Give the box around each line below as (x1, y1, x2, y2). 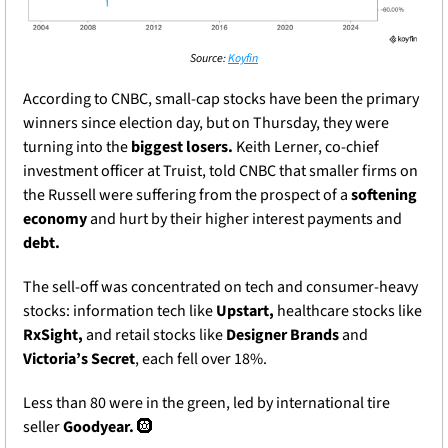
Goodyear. (63, 416, 137, 439)
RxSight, (23, 324, 83, 347)
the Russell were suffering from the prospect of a (23, 184, 351, 207)
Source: (190, 50, 228, 68)
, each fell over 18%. (135, 348, 267, 371)
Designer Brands (226, 324, 339, 347)
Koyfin (228, 50, 258, 68)
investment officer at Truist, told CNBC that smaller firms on (23, 160, 418, 183)
